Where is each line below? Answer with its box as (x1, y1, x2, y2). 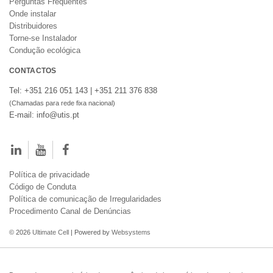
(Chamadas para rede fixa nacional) (9, 99, 115, 107)
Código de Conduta (9, 182, 76, 192)
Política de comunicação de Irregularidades (9, 194, 161, 204)
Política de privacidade (9, 170, 90, 180)
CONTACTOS (9, 66, 57, 76)
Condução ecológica (9, 46, 80, 55)
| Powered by (69, 229, 112, 236)
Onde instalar (9, 9, 56, 19)
